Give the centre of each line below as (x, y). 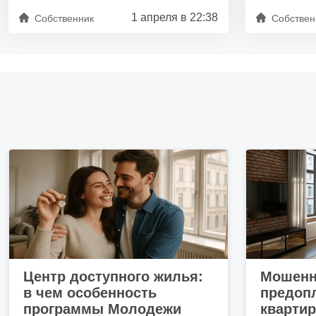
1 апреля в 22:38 (175, 17)
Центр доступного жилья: (113, 276)
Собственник (64, 18)
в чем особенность (90, 292)
